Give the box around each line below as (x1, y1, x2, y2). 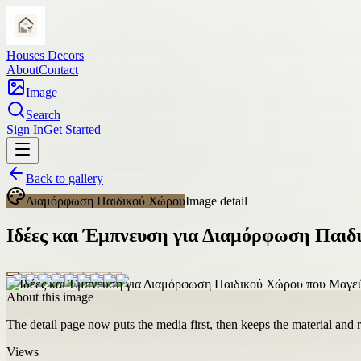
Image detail (185, 194, 247, 208)
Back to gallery (26, 172, 103, 185)
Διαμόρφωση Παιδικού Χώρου (26, 194, 185, 208)
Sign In (6, 122, 44, 136)
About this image (6, 289, 93, 304)
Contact (39, 63, 78, 77)
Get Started (44, 122, 101, 136)
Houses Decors (6, 48, 84, 62)
